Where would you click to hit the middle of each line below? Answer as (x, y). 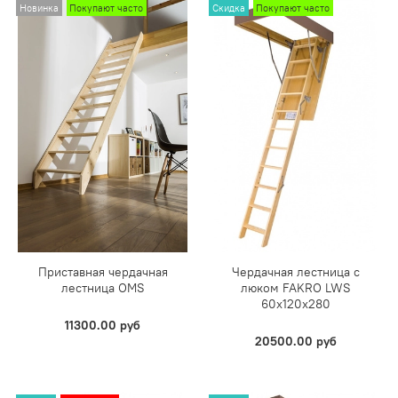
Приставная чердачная (103, 272)
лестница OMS (103, 288)
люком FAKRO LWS (295, 288)
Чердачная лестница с (295, 272)
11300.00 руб (103, 326)
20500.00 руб (295, 342)
